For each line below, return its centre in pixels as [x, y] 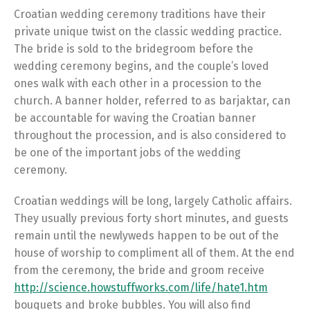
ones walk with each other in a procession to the [138, 83]
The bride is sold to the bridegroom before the [134, 49]
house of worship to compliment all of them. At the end [154, 253]
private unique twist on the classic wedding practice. [148, 31]
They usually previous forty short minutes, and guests [151, 218]
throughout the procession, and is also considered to [150, 135]
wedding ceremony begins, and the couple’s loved [142, 66]
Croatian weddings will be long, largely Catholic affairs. [153, 201]
